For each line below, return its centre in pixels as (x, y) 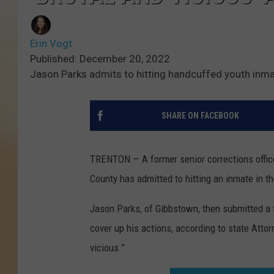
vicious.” (107, 248)
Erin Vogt (51, 44)
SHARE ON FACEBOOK (200, 116)
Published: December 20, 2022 (100, 59)
